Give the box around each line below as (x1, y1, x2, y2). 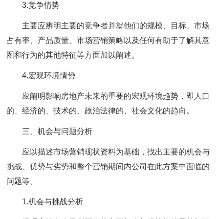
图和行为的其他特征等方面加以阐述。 (6, 51, 140, 59)
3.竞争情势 (22, 1, 60, 9)
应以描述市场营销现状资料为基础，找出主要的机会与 (22, 148, 210, 156)
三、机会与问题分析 (22, 127, 93, 135)
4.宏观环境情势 (22, 71, 76, 80)
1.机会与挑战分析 (22, 197, 84, 206)
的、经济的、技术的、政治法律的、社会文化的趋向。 (6, 107, 195, 115)
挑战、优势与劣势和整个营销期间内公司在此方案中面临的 (6, 162, 210, 171)
